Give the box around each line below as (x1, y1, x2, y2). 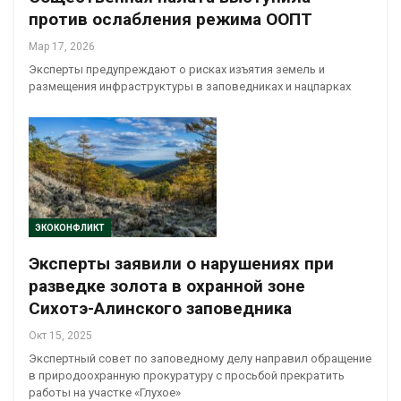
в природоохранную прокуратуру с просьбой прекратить (29, 369, 345, 383)
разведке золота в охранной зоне (29, 276, 305, 297)
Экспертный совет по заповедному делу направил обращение (29, 352, 371, 366)
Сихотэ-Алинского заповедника (29, 298, 292, 320)
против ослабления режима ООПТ (29, 8, 312, 30)
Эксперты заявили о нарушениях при (29, 253, 334, 275)
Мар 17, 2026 (29, 39, 95, 53)
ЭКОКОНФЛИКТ (35, 223, 105, 234)
